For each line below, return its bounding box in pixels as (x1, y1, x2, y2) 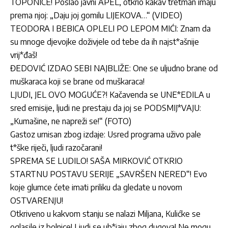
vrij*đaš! (10, 50, 37, 61)
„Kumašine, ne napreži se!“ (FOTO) (10, 116, 131, 127)
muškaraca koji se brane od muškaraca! (10, 76, 145, 87)
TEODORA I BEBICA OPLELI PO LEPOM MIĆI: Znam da (10, 23, 211, 34)
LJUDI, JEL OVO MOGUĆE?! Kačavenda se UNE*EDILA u (10, 90, 210, 100)
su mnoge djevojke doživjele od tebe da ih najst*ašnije (10, 37, 199, 47)
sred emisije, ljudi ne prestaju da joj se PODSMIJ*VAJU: (10, 103, 201, 113)
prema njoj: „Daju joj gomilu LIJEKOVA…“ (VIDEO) (10, 10, 182, 21)
